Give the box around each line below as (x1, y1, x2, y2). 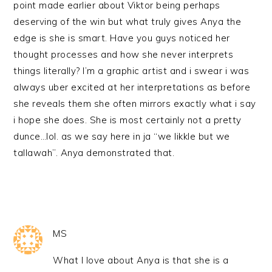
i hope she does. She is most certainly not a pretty (13, 114, 242, 126)
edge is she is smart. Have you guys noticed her (13, 32, 230, 44)
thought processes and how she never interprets (13, 49, 234, 60)
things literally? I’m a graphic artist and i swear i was (13, 65, 250, 76)
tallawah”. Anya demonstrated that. (13, 147, 175, 158)
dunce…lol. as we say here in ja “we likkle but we (13, 131, 230, 142)
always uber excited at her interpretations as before (13, 81, 251, 93)
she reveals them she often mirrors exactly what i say (13, 98, 256, 109)
